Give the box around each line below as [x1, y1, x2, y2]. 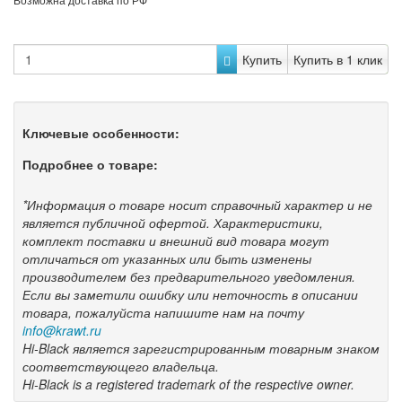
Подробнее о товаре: [22, 155, 158, 173]
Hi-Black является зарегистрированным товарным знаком [22, 339, 380, 357]
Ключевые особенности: [22, 124, 179, 142]
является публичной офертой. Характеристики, [22, 214, 323, 232]
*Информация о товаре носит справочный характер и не [22, 196, 372, 214]
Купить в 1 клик [293, 50, 382, 68]
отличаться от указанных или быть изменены [22, 249, 311, 267]
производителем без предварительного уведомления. [22, 267, 355, 285]
